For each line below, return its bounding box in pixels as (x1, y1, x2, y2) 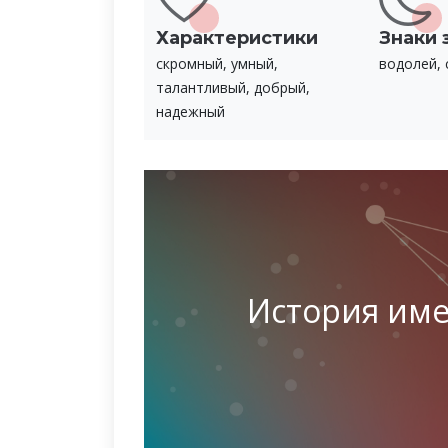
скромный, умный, (156, 54, 278, 74)
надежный (156, 102, 225, 122)
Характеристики (156, 27, 318, 50)
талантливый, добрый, (156, 78, 310, 98)
